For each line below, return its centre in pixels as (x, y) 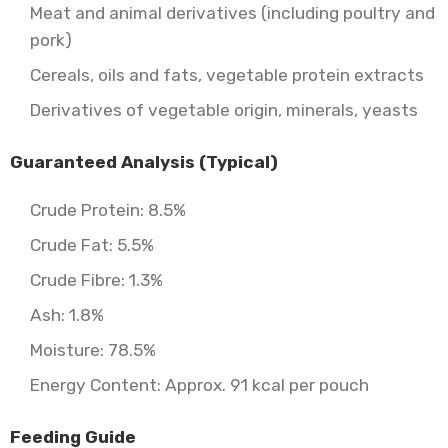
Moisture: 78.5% (93, 350)
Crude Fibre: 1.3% (96, 280)
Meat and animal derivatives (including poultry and (232, 13)
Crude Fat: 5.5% (92, 245)
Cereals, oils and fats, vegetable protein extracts (227, 75)
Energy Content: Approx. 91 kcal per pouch (199, 385)
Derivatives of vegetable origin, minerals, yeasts (224, 110)
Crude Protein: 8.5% (108, 210)
